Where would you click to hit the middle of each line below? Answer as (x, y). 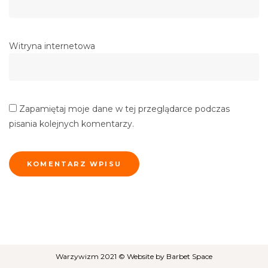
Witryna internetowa (52, 46)
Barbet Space (189, 257)
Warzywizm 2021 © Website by (111, 257)
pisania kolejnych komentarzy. (71, 124)
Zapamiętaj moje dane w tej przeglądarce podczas (124, 109)
